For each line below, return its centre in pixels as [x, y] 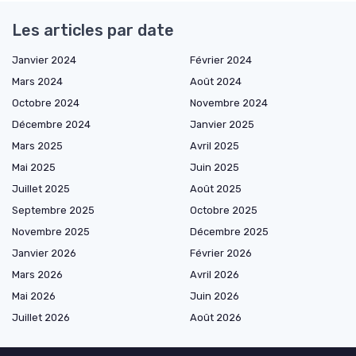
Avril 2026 [215, 275]
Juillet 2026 [41, 318]
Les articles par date [93, 31]
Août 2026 [216, 318]
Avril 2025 [215, 146]
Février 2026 [221, 253]
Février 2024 [221, 60]
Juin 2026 [215, 296]
